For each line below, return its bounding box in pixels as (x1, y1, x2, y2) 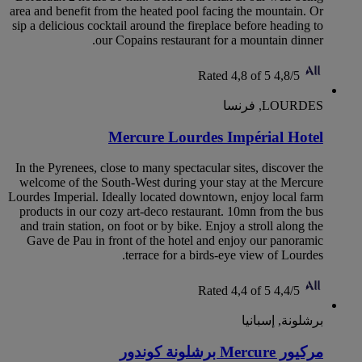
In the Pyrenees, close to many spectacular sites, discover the (15, 161, 323, 175)
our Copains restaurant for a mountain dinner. (95, 32, 323, 47)
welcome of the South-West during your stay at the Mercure (19, 175, 323, 190)
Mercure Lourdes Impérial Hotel (108, 128, 323, 145)
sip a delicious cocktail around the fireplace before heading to (12, 18, 323, 32)
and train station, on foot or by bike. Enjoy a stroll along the (20, 219, 323, 234)
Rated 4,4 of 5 (198, 284, 271, 298)
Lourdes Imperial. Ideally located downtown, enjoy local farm (8, 190, 323, 204)
